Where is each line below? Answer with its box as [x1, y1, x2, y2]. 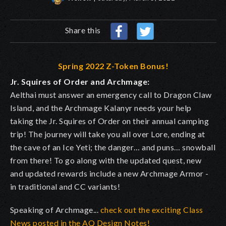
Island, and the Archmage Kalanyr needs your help [10, 102, 192, 112]
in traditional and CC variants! [10, 181, 121, 191]
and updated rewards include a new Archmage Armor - [10, 168, 209, 178]
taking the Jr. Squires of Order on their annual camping [10, 116, 209, 126]
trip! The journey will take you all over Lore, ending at [10, 129, 205, 139]
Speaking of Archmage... [10, 204, 100, 214]
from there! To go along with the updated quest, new [10, 155, 202, 165]
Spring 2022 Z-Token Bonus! [58, 61, 169, 71]
